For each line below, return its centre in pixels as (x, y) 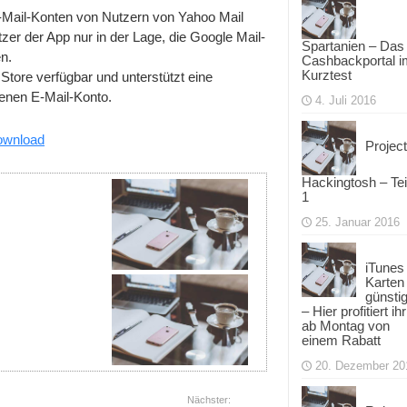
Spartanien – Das (353, 46)
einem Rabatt (341, 340)
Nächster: (209, 399)
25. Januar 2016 (357, 222)
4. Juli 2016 (346, 100)
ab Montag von (346, 326)
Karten (385, 282)
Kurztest (327, 75)
